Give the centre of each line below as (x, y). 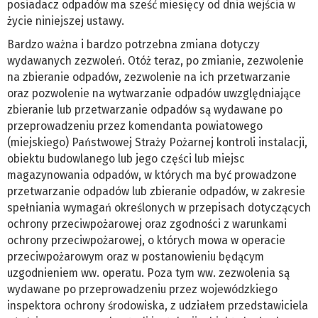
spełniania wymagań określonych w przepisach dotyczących (159, 208)
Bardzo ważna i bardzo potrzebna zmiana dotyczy (133, 45)
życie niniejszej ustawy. (67, 21)
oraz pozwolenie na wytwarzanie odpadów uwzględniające (154, 94)
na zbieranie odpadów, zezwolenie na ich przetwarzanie (149, 77)
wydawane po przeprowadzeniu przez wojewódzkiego (142, 290)
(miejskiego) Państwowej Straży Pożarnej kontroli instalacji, (157, 143)
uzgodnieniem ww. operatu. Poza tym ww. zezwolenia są (148, 273)
